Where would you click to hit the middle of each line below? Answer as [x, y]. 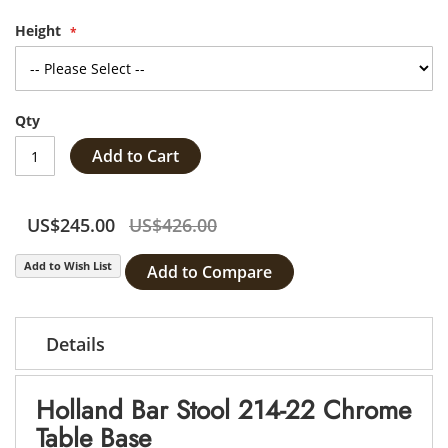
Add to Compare [209, 272]
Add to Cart [135, 156]
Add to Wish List [68, 265]
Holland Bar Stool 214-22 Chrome [223, 410]
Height [38, 30]
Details [75, 344]
